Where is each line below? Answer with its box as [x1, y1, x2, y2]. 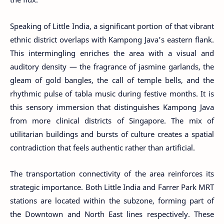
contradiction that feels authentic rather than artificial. [10, 142, 195, 152]
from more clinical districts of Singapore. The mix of [10, 115, 214, 125]
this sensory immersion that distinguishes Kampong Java [10, 101, 214, 112]
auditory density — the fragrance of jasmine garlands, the [10, 61, 214, 71]
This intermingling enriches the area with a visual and [10, 47, 214, 58]
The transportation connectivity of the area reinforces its [10, 168, 214, 178]
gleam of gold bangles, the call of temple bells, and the [10, 74, 214, 85]
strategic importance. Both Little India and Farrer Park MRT [10, 182, 214, 192]
